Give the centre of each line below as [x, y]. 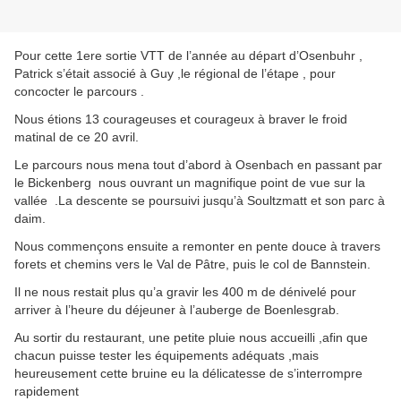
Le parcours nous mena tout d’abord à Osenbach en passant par [198, 165]
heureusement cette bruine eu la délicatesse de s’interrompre [188, 374]
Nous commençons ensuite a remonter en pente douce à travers [197, 247]
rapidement [47, 392]
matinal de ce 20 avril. [77, 137]
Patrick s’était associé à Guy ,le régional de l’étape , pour [175, 74]
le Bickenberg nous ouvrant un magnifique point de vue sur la [190, 183]
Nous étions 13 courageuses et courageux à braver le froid [181, 119]
